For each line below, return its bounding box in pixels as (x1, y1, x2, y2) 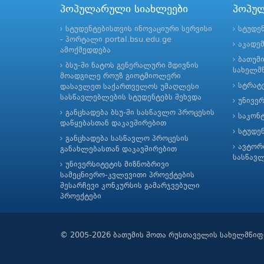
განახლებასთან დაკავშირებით (60, 146, 177, 153)
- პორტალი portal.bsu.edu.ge (60, 36, 171, 44)
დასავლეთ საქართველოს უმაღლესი (60, 83, 199, 91)
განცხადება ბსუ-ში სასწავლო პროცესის (65, 109, 214, 117)
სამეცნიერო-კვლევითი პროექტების (60, 171, 194, 179)
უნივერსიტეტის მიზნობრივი (65, 161, 169, 169)
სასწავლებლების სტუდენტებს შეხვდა (60, 94, 202, 101)
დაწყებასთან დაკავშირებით (60, 120, 166, 127)
